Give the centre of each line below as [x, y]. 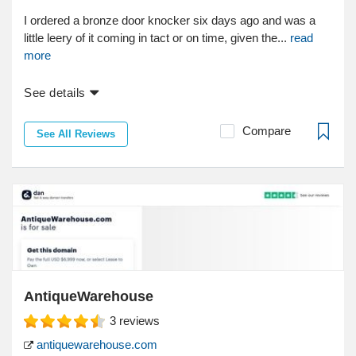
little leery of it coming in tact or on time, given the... [157, 38]
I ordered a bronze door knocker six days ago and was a [170, 21]
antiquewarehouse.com [95, 345]
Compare [267, 131]
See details [55, 93]
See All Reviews [76, 134]
